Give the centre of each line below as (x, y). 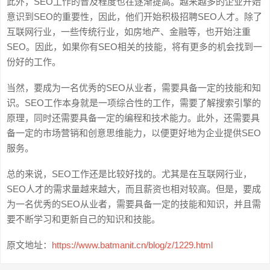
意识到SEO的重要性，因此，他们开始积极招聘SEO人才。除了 (134, 17)
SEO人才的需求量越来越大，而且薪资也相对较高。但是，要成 (134, 189)
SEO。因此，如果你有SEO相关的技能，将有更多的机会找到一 (134, 47)
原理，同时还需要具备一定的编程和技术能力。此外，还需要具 (133, 118)
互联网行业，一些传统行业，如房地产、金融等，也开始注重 (129, 32)
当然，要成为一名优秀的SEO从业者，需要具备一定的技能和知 (134, 88)
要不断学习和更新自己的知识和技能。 (83, 219)
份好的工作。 (36, 62)
